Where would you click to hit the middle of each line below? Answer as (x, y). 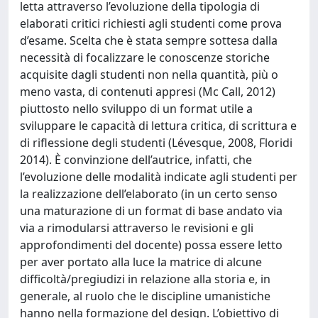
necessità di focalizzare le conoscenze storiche (145, 57)
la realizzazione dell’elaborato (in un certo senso (149, 194)
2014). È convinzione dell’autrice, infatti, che (136, 160)
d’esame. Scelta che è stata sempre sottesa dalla (149, 40)
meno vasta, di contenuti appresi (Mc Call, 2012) (148, 92)
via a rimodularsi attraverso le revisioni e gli (137, 228)
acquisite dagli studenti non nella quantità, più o (149, 75)
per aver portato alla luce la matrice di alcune (141, 262)
